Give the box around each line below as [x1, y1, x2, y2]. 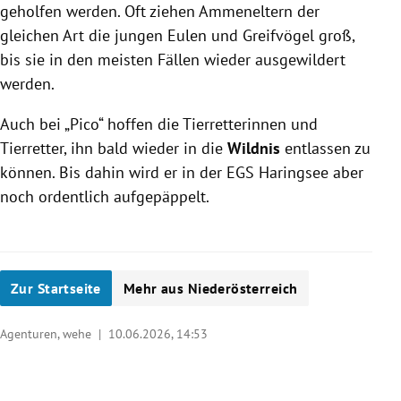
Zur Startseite [11, 278, 101, 297]
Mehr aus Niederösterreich [123, 278, 298, 297]
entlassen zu [280, 137, 371, 158]
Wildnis [227, 137, 280, 158]
